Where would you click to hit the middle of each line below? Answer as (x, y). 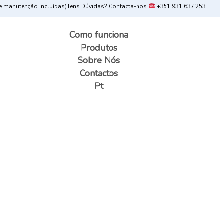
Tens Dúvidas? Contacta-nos (108, 6)
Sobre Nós (99, 60)
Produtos (99, 48)
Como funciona (99, 35)
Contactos (99, 73)
